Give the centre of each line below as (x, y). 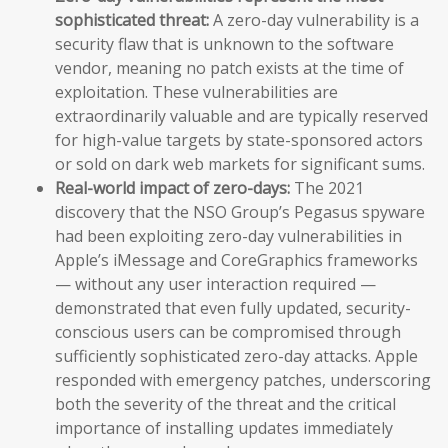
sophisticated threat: (132, 20)
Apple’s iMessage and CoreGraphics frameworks (236, 260)
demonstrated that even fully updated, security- (233, 308)
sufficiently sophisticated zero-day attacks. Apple (236, 356)
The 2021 (327, 188)
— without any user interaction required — (215, 284)
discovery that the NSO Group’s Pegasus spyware (240, 212)
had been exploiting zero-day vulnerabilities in (228, 236)
